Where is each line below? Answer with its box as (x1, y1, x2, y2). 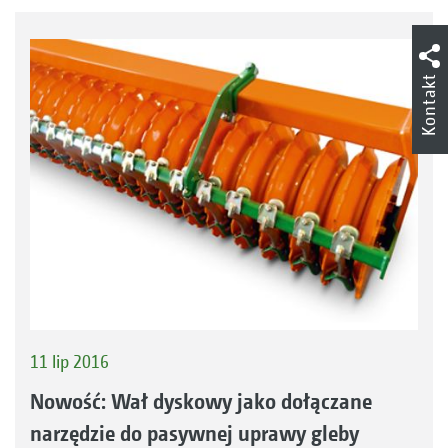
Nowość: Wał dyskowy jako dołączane (30, 387, 372, 414)
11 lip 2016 (30, 351, 109, 373)
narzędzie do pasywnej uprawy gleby (30, 419, 359, 446)
